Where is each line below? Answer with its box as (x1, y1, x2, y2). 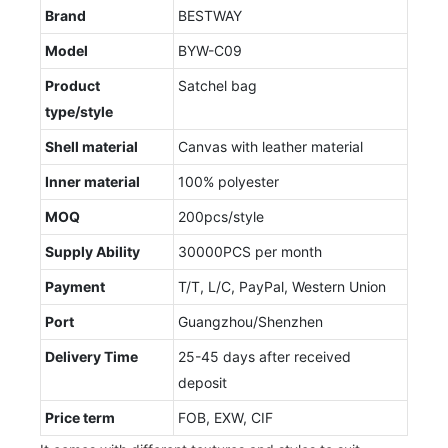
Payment (45, 277, 105, 295)
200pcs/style (178, 207, 264, 225)
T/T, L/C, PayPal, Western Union (178, 277, 386, 295)
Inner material (45, 172, 140, 190)
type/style (45, 102, 113, 120)
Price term (45, 408, 115, 426)
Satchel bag (178, 76, 257, 94)
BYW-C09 (178, 41, 242, 59)
